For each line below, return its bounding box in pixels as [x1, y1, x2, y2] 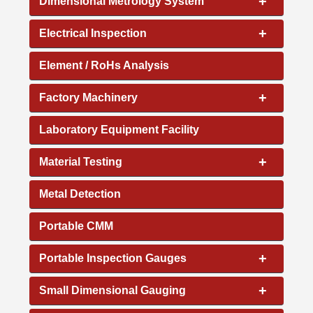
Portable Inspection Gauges [39, 252, 187, 264]
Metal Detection [39, 187, 122, 200]
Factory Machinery [39, 91, 138, 103]
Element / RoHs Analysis [39, 59, 170, 71]
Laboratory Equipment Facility [39, 123, 200, 136]
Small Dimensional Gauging [39, 284, 187, 296]
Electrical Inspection [39, 27, 147, 39]
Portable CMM [39, 219, 114, 232]
